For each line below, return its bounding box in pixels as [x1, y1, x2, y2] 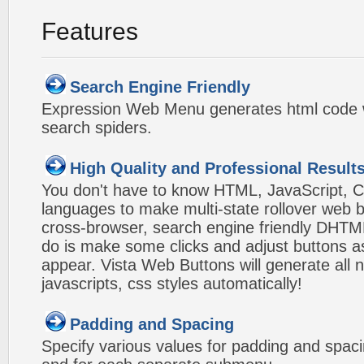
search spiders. [41, 119, 152, 136]
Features [41, 18, 138, 45]
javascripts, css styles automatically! [41, 275, 302, 292]
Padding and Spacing [70, 315, 234, 333]
